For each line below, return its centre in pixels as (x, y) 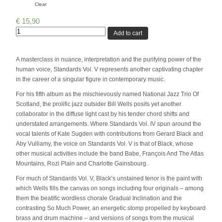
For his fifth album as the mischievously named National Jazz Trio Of (107, 94)
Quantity (27, 31)
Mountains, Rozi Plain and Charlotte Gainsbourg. (82, 164)
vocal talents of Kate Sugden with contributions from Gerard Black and (110, 134)
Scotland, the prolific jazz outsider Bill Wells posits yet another (99, 104)
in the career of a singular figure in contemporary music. (90, 80)
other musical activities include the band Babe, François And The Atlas (110, 154)
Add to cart (128, 33)
